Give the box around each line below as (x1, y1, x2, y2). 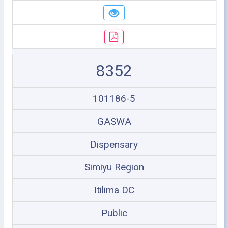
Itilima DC (94, 184, 134, 196)
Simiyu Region (84, 161, 144, 173)
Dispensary (90, 138, 138, 150)
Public (101, 207, 127, 219)
